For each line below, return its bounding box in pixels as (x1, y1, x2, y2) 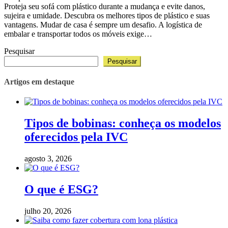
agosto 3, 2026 (24, 154, 72, 163)
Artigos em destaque (4, 77, 74, 86)
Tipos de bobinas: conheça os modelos (24, 117, 221, 130)
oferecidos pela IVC (24, 130, 128, 144)
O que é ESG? (24, 182, 98, 196)
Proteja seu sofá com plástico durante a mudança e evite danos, (4, 2, 205, 11)
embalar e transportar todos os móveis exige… (4, 29, 152, 38)
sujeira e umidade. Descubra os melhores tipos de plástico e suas (4, 11, 210, 20)
